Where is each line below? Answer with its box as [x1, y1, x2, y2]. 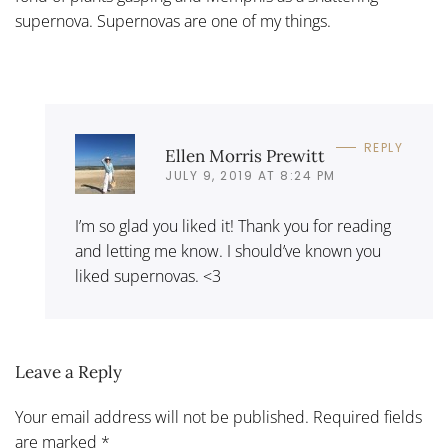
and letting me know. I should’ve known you [75, 240, 381, 262]
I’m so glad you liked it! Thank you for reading [75, 215, 391, 237]
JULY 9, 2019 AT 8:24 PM [165, 166, 336, 184]
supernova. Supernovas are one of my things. [15, 10, 331, 32]
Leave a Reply [15, 361, 122, 383]
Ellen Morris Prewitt [165, 144, 325, 167]
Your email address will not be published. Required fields [15, 406, 422, 428]
